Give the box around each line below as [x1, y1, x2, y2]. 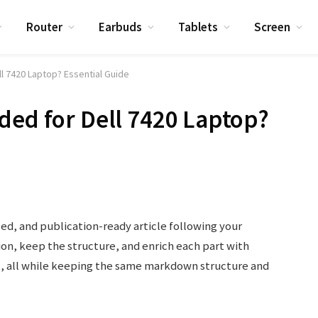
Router [26, 18, 63, 35]
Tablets [178, 18, 219, 35]
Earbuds [99, 18, 143, 35]
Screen [254, 18, 291, 35]
